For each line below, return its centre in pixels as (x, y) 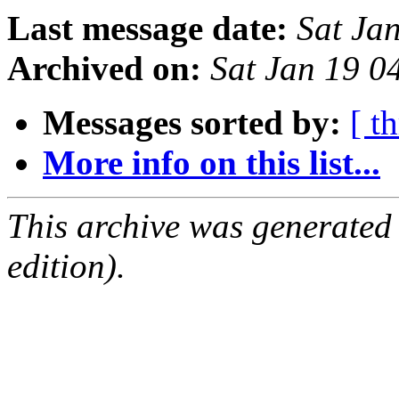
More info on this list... (212, 163)
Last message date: (147, 28)
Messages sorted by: (192, 123)
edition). (66, 266)
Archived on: (104, 69)
